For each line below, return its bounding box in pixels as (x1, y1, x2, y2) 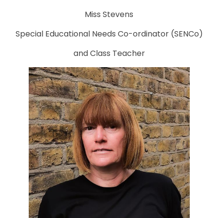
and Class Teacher (73, 48, 145, 59)
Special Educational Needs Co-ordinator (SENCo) (15, 28, 203, 40)
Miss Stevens (85, 9, 133, 20)
